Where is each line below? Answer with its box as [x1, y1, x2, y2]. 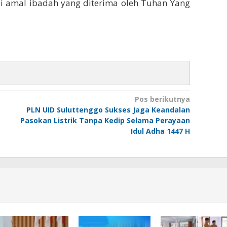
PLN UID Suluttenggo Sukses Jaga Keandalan [26, 105, 190, 115]
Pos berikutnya [134, 94, 190, 104]
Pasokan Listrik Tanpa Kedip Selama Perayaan [20, 116, 190, 126]
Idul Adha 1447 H [130, 126, 190, 136]
